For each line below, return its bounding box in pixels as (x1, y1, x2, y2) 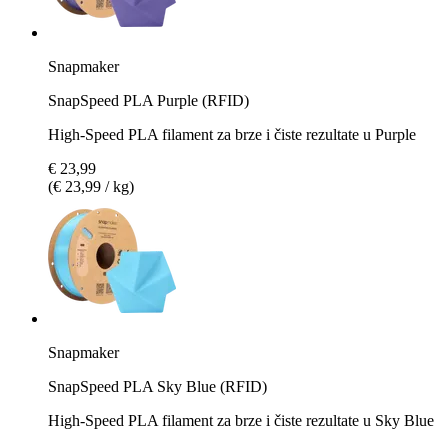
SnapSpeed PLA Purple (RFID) (48, 91, 249, 109)
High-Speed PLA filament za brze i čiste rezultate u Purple (48, 125, 416, 143)
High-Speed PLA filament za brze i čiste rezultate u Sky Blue (48, 411, 434, 429)
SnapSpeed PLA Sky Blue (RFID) (48, 377, 267, 395)
